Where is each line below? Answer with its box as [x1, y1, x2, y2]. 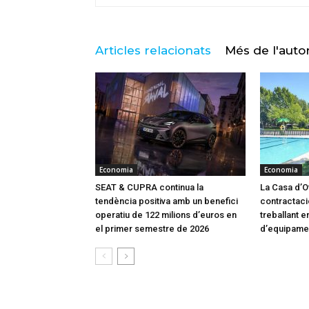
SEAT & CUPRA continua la [95, 181, 203, 192]
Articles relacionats [95, 43, 211, 57]
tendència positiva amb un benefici [95, 195, 238, 206]
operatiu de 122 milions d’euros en [95, 209, 237, 220]
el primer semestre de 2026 [95, 223, 209, 234]
